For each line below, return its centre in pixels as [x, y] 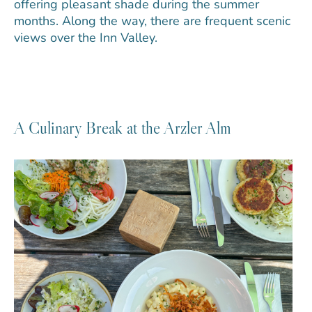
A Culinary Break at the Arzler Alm [123, 128]
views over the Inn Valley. [86, 38]
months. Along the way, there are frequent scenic [152, 21]
